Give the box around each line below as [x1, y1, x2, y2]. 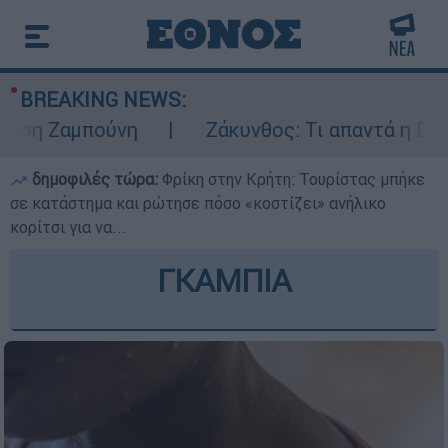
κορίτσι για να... [10, 217, 127, 237]
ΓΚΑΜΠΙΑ [157, 261, 291, 300]
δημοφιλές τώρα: [28, 169, 162, 189]
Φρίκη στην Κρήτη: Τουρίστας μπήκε [162, 169, 425, 189]
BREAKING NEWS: [20, 87, 186, 112]
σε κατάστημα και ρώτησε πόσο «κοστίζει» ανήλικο [10, 193, 386, 213]
